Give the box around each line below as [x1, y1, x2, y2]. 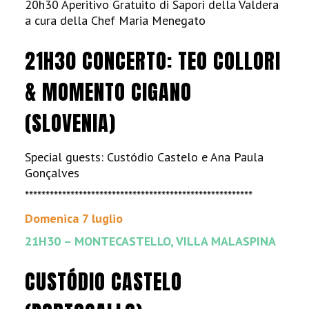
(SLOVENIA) [25, 108, 117, 139]
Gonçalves [25, 165, 80, 181]
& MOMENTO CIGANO [25, 77, 192, 108]
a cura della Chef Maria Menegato [25, 12, 206, 28]
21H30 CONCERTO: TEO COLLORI [25, 46, 281, 77]
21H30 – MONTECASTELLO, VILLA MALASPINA [25, 233, 277, 249]
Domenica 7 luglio [25, 210, 123, 226]
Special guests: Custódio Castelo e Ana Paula [25, 149, 264, 165]
